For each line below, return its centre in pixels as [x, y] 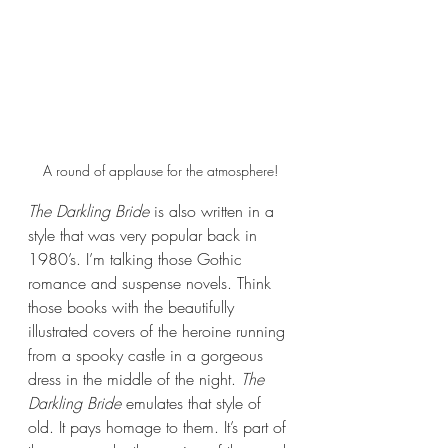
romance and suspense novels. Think [152, 282]
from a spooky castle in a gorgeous [148, 354]
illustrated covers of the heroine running [159, 330]
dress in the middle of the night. [134, 378]
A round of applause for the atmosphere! [160, 170]
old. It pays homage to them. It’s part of [159, 426]
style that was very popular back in [145, 234]
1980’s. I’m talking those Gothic [137, 258]
